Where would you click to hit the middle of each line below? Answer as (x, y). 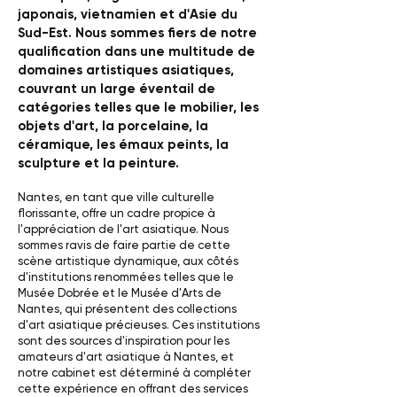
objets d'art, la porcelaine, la (113, 126)
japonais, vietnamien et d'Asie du (128, 14)
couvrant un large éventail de (117, 89)
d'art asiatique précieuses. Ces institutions (139, 325)
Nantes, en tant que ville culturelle (116, 197)
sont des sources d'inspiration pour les (124, 341)
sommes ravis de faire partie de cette (124, 245)
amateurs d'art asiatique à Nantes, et (126, 357)
